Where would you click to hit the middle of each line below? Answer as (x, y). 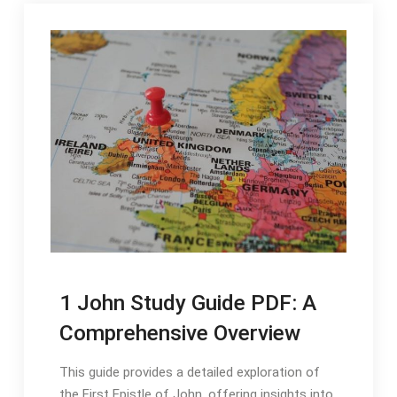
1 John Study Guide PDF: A (187, 302)
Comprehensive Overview (179, 332)
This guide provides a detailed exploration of (189, 372)
